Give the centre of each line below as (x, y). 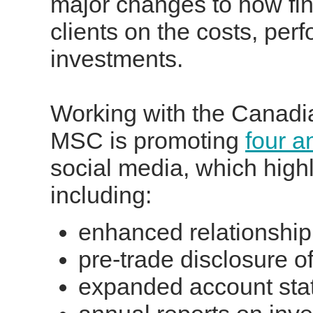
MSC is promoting (148, 140)
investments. (117, 59)
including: (101, 195)
